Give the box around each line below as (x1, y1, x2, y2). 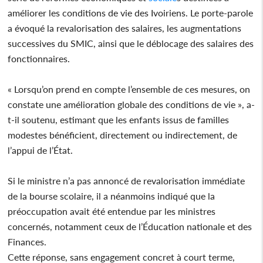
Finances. (8, 235, 47, 247)
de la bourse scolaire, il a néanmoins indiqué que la (8, 190, 215, 201)
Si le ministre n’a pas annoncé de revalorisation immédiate (8, 174, 245, 186)
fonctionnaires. (8, 52, 70, 64)
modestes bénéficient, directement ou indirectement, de (8, 129, 238, 140)
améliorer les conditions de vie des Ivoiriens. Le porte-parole (8, 6, 254, 18)
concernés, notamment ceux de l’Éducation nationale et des (8, 220, 252, 232)
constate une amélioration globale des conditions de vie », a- (8, 98, 255, 110)
